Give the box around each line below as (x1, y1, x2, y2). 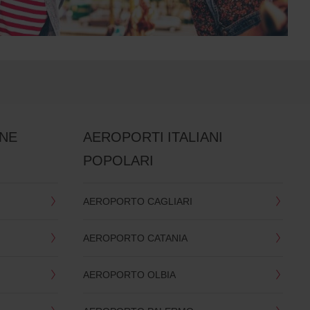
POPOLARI (82, 150, 154, 170)
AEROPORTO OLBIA (82, 267, 176, 281)
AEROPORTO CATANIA (82, 230, 188, 244)
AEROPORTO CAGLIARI (82, 194, 192, 208)
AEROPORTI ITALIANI (82, 127, 223, 146)
